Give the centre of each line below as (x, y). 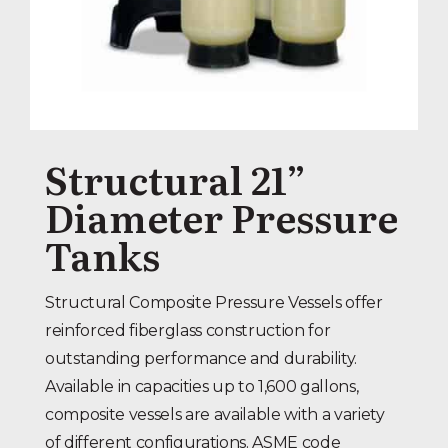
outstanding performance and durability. (201, 359)
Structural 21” (175, 178)
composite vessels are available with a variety (215, 415)
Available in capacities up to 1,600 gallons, (202, 387)
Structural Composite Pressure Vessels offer (214, 303)
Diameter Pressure (221, 216)
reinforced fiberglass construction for (188, 331)
